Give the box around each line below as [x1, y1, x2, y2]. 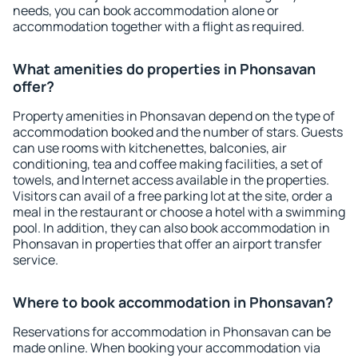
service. [13, 251, 58, 268]
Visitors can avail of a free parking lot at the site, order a [13, 187, 332, 205]
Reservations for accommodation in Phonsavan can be [13, 323, 331, 340]
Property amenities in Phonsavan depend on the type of [13, 107, 335, 125]
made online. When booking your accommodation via [13, 339, 320, 356]
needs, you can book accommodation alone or [13, 2, 279, 19]
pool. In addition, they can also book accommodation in [13, 219, 330, 237]
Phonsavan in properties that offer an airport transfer [13, 235, 322, 253]
